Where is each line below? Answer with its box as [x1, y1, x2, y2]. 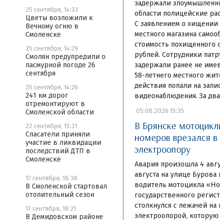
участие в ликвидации [26, 138, 101, 147]
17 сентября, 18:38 [26, 174, 78, 182]
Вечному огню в [26, 22, 79, 30]
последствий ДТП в [26, 147, 90, 155]
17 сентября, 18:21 [26, 205, 76, 212]
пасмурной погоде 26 [26, 61, 95, 69]
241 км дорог [26, 91, 68, 100]
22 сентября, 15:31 [26, 122, 77, 130]
